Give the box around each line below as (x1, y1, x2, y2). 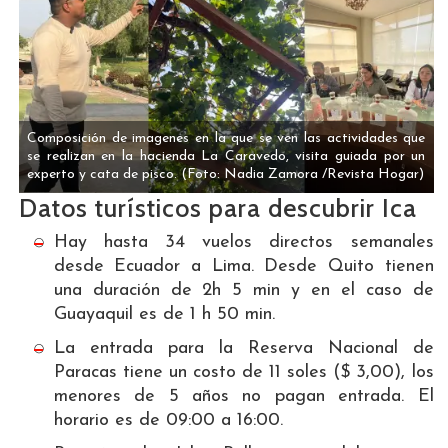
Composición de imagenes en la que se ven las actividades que (27, 131, 426, 147)
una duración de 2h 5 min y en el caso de (53, 281, 434, 301)
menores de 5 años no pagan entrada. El (53, 387, 434, 407)
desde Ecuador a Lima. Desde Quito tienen (53, 257, 434, 277)
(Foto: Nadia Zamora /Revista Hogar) (181, 167, 425, 183)
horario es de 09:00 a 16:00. (53, 411, 283, 431)
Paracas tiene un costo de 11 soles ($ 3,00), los (53, 363, 434, 383)
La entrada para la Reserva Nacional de (53, 339, 434, 359)
